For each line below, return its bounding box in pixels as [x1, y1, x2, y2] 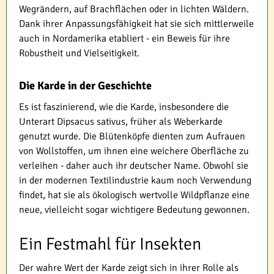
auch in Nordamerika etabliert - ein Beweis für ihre [19, 32, 230, 45]
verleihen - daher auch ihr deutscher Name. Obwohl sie [19, 160, 248, 172]
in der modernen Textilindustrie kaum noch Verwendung [19, 174, 251, 187]
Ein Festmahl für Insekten [19, 234, 201, 254]
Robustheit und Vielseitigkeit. [19, 47, 139, 59]
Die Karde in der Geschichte [19, 79, 152, 92]
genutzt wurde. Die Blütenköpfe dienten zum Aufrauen [19, 130, 245, 143]
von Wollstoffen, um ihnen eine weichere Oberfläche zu [19, 145, 249, 157]
